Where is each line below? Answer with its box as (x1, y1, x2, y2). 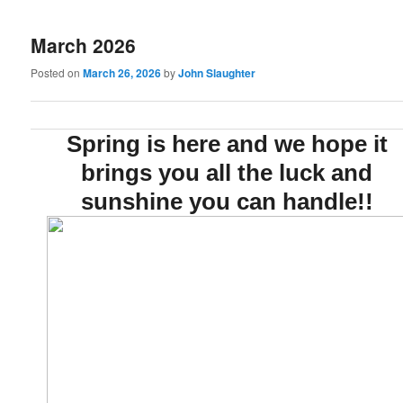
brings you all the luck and (81, 158, 373, 186)
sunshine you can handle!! (80, 187, 373, 215)
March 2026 (31, 31, 137, 59)
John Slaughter (178, 65, 256, 82)
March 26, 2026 (83, 65, 162, 82)
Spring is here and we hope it (66, 130, 388, 157)
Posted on (31, 65, 84, 81)
